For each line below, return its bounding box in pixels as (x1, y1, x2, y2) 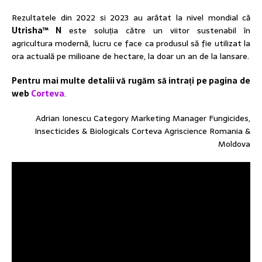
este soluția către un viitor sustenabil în (61, 24, 250, 37)
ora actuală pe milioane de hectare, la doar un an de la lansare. (12, 50, 249, 63)
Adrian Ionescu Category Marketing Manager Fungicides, (36, 112, 250, 125)
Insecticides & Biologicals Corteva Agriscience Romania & (35, 125, 250, 138)
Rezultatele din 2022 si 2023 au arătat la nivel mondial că (12, 11, 250, 25)
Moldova (218, 137, 250, 151)
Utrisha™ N (12, 24, 61, 37)
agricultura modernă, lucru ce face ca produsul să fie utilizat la (12, 37, 250, 50)
